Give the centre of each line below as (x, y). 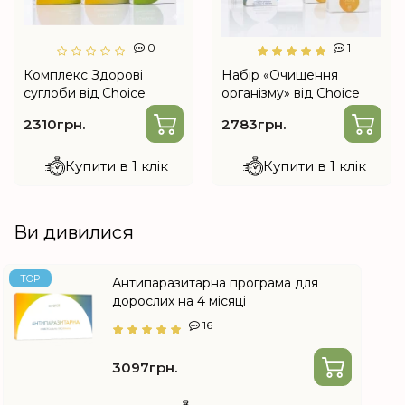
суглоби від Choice (85, 94)
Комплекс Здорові (83, 75)
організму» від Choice (291, 94)
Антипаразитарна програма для (215, 283)
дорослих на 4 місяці (179, 301)
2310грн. (54, 124)
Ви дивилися (74, 233)
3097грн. (145, 367)
